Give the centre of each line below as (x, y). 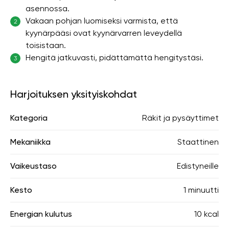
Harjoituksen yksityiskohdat (74, 94)
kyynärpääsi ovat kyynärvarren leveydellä (104, 33)
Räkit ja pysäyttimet (180, 118)
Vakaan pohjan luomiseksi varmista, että (102, 21)
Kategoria (29, 118)
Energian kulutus (41, 214)
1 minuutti (201, 190)
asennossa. (48, 8)
